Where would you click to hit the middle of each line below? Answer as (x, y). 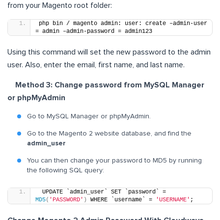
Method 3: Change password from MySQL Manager (106, 85)
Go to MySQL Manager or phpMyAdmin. (89, 117)
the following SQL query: (66, 171)
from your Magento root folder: (60, 6)
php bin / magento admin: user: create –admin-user (123, 24)
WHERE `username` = (121, 200)
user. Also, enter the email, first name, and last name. (96, 65)
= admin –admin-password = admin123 (94, 32)
